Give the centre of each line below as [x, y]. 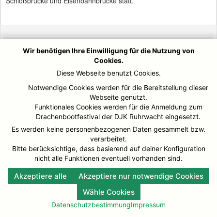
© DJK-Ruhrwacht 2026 [48, 45]
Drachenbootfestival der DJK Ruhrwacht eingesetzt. [118, 116]
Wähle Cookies [108, 192]
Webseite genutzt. [118, 97]
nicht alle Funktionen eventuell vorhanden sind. [108, 158]
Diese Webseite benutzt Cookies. [108, 73]
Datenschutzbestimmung [91, 205]
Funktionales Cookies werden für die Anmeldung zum [118, 107]
